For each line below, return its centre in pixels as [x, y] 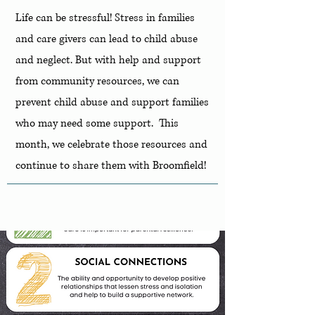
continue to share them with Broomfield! [111, 166]
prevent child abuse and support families [112, 102]
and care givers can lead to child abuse [107, 39]
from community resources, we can [97, 81]
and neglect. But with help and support [108, 60]
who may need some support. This [97, 123]
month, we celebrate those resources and [111, 144]
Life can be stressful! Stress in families [105, 18]
